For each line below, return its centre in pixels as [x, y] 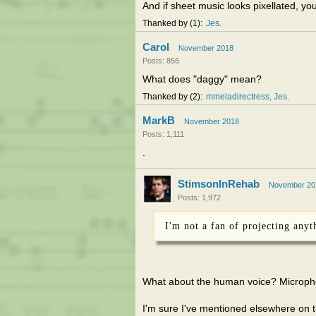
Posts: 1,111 [163, 134]
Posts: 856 [161, 61]
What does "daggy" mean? [202, 79]
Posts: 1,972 [199, 197]
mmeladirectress [238, 97]
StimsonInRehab [219, 184]
